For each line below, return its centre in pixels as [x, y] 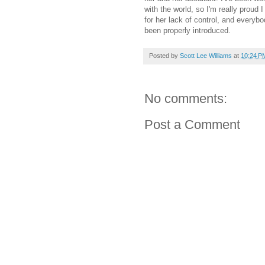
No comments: [186, 98]
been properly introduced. [188, 30]
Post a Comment [192, 124]
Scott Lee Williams [206, 55]
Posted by [164, 55]
